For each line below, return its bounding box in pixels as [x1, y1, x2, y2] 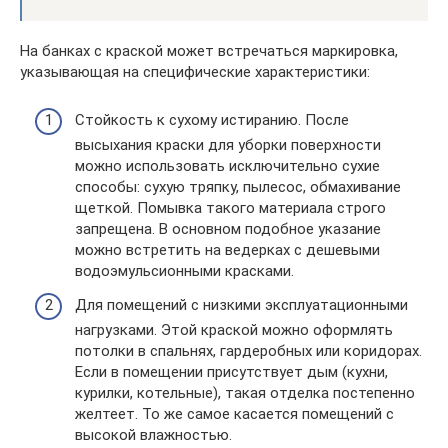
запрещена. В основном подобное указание [75, 220, 381, 239]
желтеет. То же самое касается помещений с [75, 404, 394, 423]
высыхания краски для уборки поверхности [75, 136, 381, 155]
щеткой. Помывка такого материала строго [75, 199, 386, 218]
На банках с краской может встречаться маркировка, [20, 41, 398, 60]
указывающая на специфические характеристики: [20, 62, 370, 81]
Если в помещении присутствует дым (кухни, [75, 362, 388, 381]
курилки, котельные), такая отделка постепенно [75, 383, 415, 402]
